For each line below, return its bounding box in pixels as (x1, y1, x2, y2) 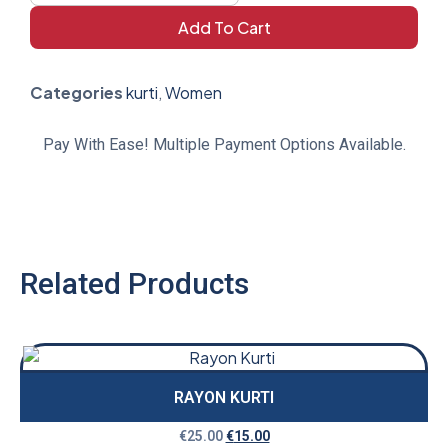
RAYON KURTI (174, 388, 274, 408)
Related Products (20, 266, 249, 302)
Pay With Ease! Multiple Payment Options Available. (42, 135, 406, 155)
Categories (30, 82, 123, 104)
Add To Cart (177, 17, 271, 39)
